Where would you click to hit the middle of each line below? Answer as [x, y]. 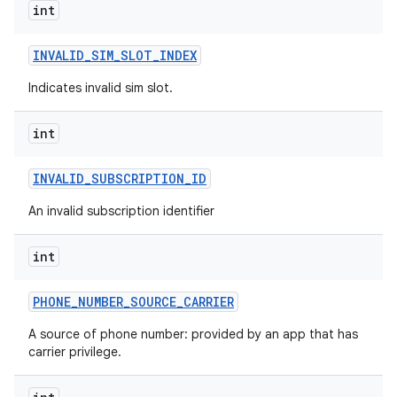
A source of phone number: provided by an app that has [193, 334]
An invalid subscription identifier [121, 211]
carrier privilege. [75, 352]
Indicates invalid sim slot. [101, 88]
